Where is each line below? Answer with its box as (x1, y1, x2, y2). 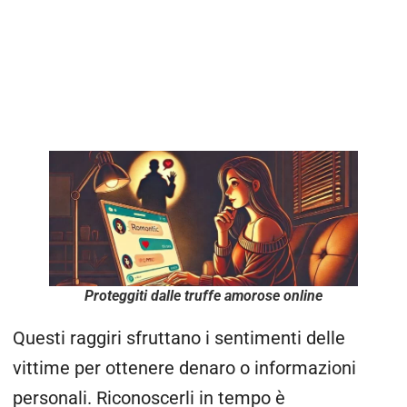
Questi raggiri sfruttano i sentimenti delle (13, 328, 345, 350)
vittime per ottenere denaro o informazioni (13, 358, 356, 380)
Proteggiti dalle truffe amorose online (84, 286, 323, 304)
